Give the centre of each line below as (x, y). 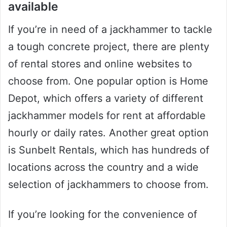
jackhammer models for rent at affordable (107, 115)
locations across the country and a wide (103, 167)
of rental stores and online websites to (100, 64)
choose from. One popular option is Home (108, 81)
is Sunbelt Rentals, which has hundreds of (109, 150)
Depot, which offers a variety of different (106, 98)
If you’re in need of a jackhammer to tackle (110, 29)
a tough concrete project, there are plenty (109, 46)
